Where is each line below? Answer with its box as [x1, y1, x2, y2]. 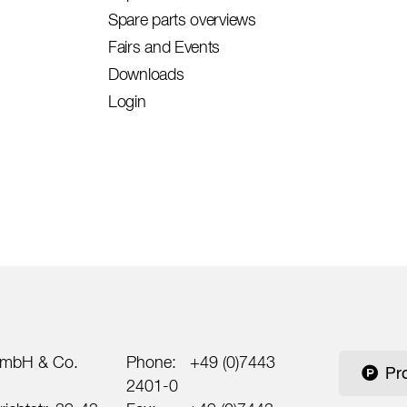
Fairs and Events [108, 37, 221, 56]
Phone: [126, 352, 190, 372]
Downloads [108, 65, 184, 84]
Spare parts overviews [108, 10, 256, 29]
